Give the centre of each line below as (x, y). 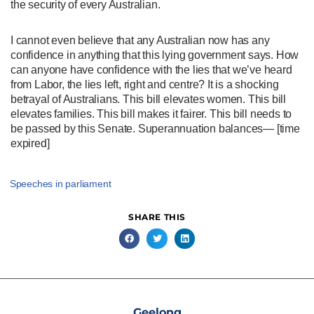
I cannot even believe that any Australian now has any (140, 40)
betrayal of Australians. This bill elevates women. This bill (148, 99)
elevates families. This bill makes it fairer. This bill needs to (151, 114)
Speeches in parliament (60, 183)
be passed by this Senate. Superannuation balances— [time (155, 128)
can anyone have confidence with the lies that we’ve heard (151, 69)
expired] (30, 143)
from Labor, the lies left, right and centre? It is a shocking (145, 84)
